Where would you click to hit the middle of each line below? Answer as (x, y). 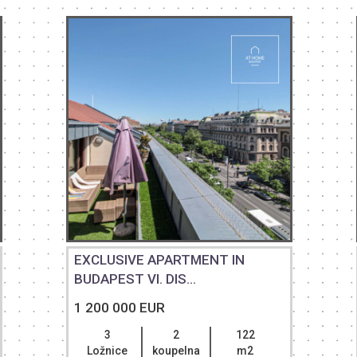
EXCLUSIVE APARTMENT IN (159, 260)
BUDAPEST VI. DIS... (135, 279)
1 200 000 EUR (120, 308)
